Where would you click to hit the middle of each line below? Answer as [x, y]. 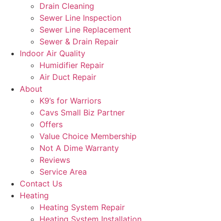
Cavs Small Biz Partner [82, 112]
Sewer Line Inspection [80, 18]
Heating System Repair [82, 207]
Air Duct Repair [68, 77]
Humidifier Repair [72, 65]
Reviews [55, 160]
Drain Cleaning [67, 6]
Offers [51, 124]
